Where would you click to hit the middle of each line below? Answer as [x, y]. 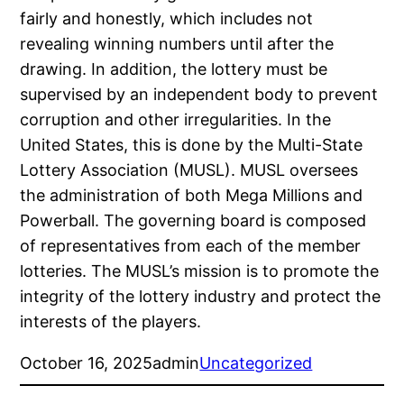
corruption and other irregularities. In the [176, 120]
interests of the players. [111, 322]
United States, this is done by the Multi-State [192, 145]
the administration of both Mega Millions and [192, 196]
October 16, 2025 [87, 363]
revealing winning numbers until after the [177, 44]
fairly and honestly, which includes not [167, 19]
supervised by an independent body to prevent [199, 95]
